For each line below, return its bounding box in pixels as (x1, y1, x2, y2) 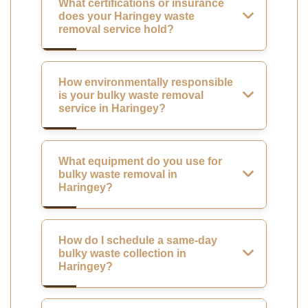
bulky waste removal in (58, 168, 177, 181)
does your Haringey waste (58, 10, 195, 23)
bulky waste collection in (58, 247, 186, 260)
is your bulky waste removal (58, 89, 203, 102)
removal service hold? (58, 23, 174, 36)
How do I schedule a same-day (58, 234, 217, 247)
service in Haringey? (58, 102, 166, 115)
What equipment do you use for (58, 155, 222, 168)
